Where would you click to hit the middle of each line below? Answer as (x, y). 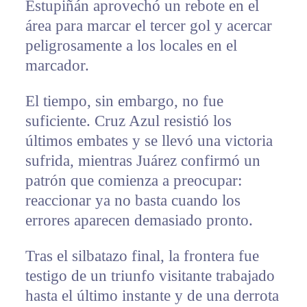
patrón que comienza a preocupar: (133, 180)
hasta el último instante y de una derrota (152, 295)
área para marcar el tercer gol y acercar (148, 25)
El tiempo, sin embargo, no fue (124, 101)
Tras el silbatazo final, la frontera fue (142, 256)
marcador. (57, 65)
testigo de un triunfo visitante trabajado (150, 275)
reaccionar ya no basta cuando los (133, 200)
